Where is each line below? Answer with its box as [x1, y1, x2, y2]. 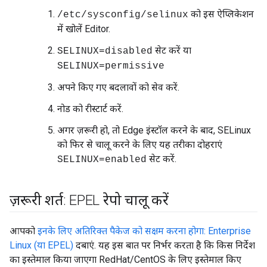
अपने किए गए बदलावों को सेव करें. [57, 82, 179, 93]
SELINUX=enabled [57, 154, 147, 165]
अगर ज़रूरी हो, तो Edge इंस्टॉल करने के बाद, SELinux [57, 125, 251, 136]
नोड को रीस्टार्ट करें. [57, 103, 123, 114]
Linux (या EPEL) [10, 240, 73, 251]
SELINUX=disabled [57, 46, 153, 57]
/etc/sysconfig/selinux [57, 10, 188, 20]
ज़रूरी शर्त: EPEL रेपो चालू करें [10, 192, 169, 209]
